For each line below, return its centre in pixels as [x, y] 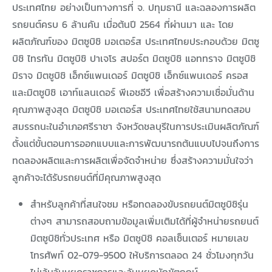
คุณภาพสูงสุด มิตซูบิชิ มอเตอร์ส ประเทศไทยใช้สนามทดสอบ [131, 110]
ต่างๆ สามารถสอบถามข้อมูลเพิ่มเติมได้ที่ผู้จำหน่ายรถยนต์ [144, 221]
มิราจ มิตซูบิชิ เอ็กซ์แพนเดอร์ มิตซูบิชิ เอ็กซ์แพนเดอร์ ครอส [130, 76]
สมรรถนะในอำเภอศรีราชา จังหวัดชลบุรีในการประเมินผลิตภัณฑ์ [136, 127]
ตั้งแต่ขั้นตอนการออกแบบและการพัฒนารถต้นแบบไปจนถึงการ [136, 144]
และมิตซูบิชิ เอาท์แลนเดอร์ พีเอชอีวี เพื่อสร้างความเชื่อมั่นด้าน [133, 93]
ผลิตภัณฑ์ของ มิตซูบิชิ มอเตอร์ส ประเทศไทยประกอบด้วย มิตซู [136, 42]
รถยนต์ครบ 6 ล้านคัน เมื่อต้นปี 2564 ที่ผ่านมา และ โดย [123, 25]
